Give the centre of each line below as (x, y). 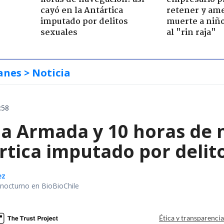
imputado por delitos (84, 21)
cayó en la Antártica (81, 10)
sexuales (59, 32)
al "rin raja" (191, 32)
